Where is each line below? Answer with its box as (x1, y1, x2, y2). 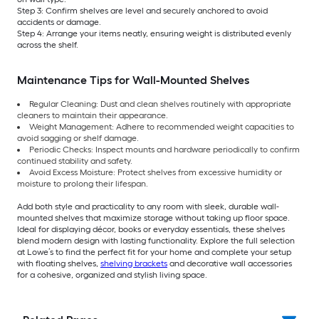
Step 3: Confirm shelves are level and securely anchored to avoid (17, 5, 268, 16)
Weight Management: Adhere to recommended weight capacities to (29, 121, 294, 132)
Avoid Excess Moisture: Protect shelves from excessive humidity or (29, 167, 282, 177)
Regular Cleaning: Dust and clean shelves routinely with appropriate (29, 98, 291, 109)
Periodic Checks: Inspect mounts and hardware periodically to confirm (29, 144, 300, 155)
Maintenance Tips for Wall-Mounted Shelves (17, 73, 249, 87)
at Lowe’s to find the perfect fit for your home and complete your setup (17, 246, 291, 257)
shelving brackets (100, 258, 167, 268)
